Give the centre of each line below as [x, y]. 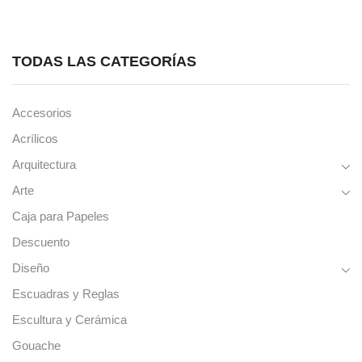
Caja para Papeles [61, 217]
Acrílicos [35, 139]
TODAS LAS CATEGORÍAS [104, 61]
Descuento [41, 243]
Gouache [36, 346]
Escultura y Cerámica [69, 320]
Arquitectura [44, 165]
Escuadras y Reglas [66, 295]
